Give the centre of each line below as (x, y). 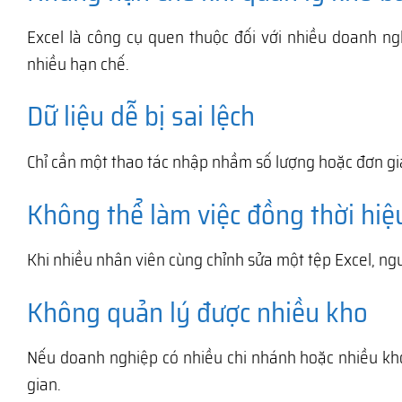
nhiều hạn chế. (78, 63)
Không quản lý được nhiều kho (197, 313)
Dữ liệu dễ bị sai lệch (141, 116)
